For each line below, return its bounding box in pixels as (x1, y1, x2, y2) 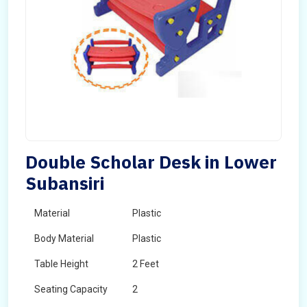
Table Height (34, 258, 88, 269)
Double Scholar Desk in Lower (25, 150, 277, 173)
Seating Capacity (34, 284, 108, 295)
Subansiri (25, 171, 104, 195)
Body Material (34, 233, 94, 244)
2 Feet (132, 258, 159, 269)
